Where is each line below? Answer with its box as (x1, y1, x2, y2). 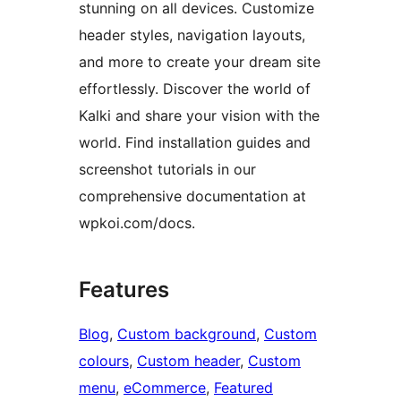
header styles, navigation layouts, (79, 26, 305, 45)
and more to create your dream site (79, 53, 320, 72)
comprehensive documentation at (79, 187, 306, 206)
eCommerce (124, 379, 206, 397)
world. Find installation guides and (79, 133, 311, 152)
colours (79, 352, 129, 371)
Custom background (117, 325, 256, 344)
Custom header (137, 352, 240, 371)
